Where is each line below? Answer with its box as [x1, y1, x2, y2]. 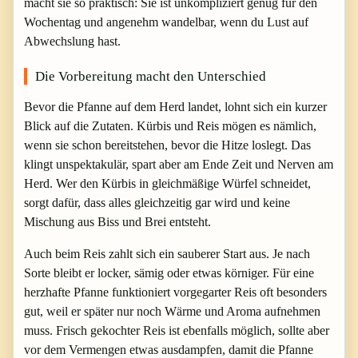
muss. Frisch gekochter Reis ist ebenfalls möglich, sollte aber [24, 323, 329, 337]
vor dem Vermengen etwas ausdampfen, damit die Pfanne [24, 342, 313, 356]
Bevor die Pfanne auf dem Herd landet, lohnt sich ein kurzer [24, 99, 327, 113]
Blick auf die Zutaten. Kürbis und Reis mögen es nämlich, [24, 118, 316, 133]
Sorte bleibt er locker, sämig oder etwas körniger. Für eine [24, 265, 314, 280]
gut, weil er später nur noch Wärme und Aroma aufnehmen [24, 304, 320, 318]
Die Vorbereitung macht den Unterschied [35, 68, 266, 84]
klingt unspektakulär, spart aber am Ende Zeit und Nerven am [24, 157, 333, 171]
